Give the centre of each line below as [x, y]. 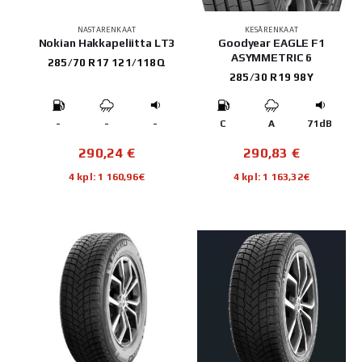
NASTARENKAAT [107, 29]
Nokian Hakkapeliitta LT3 [107, 42]
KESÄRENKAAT [271, 29]
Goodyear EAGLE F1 [271, 42]
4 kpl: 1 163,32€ [271, 176]
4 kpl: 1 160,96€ [107, 176]
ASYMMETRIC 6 [271, 57]
